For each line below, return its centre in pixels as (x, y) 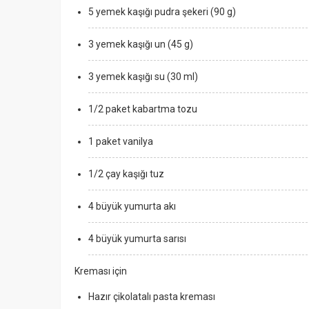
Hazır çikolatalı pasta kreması (153, 297)
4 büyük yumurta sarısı (137, 239)
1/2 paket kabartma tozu (144, 109)
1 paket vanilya (122, 141)
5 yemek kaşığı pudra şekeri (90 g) (162, 12)
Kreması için (101, 271)
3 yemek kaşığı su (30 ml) (143, 77)
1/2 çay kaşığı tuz (127, 174)
